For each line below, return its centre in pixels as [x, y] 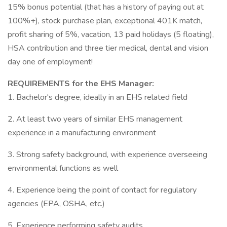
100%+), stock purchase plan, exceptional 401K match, [105, 21]
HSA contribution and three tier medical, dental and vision [108, 48]
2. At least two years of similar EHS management [95, 119]
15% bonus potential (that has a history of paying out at [106, 7]
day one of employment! [51, 62]
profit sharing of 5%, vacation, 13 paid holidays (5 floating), [111, 34]
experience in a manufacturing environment [82, 133]
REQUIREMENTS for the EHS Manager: [81, 84]
